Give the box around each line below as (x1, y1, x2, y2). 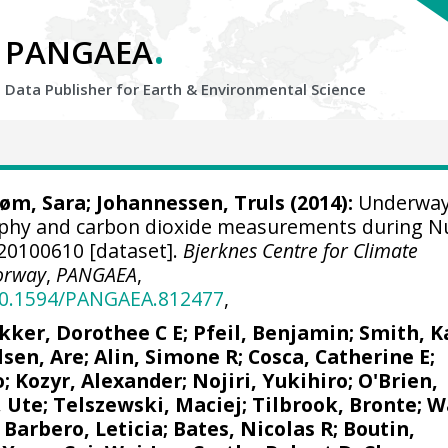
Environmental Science (201, 79, 366, 99)
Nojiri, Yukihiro (192, 366, 349, 394)
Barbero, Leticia (4, 414, 164, 442)
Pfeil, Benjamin (193, 318, 350, 346)
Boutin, (343, 414, 416, 442)
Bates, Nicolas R (173, 414, 334, 442)
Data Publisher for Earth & (5, 79, 201, 99)
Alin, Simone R (94, 342, 239, 370)
